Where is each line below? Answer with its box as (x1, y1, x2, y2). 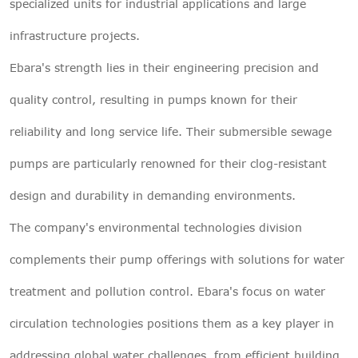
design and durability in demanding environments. (10, 188, 296, 202)
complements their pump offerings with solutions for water (10, 252, 344, 266)
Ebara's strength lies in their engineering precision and (10, 60, 319, 74)
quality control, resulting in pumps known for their (10, 92, 297, 106)
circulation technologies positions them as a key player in (10, 316, 334, 330)
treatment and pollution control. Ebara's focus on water (10, 284, 325, 298)
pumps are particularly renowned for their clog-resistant (10, 156, 327, 170)
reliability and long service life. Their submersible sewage (10, 124, 332, 138)
